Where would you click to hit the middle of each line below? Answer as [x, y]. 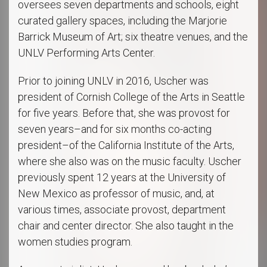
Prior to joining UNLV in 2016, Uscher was [113, 81]
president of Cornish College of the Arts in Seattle [131, 97]
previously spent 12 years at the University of [122, 177]
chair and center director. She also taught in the [126, 226]
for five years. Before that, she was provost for [124, 113]
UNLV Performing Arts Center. [86, 53]
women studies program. [75, 242]
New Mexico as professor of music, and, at [116, 193]
